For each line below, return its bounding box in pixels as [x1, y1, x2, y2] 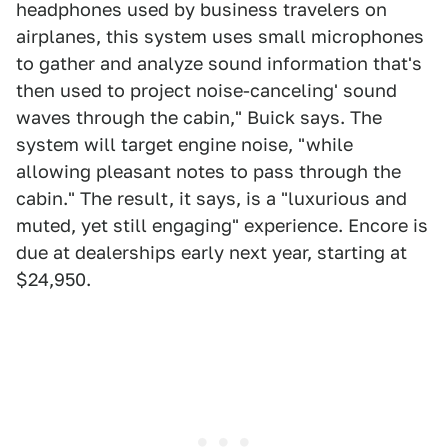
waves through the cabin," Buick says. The [16, 107, 382, 128]
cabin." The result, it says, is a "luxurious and [16, 188, 407, 209]
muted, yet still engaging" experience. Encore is [16, 215, 428, 236]
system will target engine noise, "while [16, 134, 353, 155]
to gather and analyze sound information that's [16, 53, 422, 74]
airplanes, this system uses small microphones [16, 26, 424, 47]
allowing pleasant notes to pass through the [16, 161, 401, 182]
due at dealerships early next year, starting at [16, 242, 407, 263]
